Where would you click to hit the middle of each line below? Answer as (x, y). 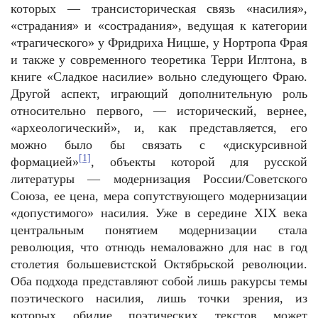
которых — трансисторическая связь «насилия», (159, 9)
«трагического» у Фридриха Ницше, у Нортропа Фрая (159, 43)
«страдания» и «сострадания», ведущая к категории (159, 26)
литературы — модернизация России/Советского (159, 179)
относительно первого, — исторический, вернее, (159, 111)
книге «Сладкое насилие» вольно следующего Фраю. (159, 77)
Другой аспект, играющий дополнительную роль (159, 94)
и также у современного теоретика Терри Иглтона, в (159, 60)
